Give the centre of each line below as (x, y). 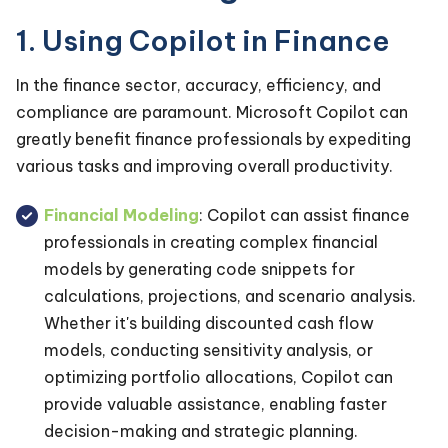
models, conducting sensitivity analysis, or (208, 350)
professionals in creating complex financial (211, 242)
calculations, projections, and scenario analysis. (230, 296)
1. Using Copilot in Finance (203, 40)
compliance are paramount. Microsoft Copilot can (212, 111)
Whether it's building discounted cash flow (209, 323)
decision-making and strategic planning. (201, 431)
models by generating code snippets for (199, 269)
